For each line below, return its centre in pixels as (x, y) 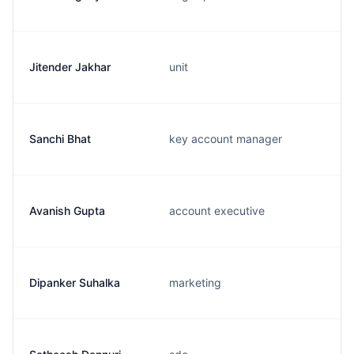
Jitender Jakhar (70, 67)
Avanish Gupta (67, 211)
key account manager (226, 139)
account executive (217, 211)
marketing (195, 282)
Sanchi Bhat (60, 139)
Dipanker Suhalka (75, 282)
